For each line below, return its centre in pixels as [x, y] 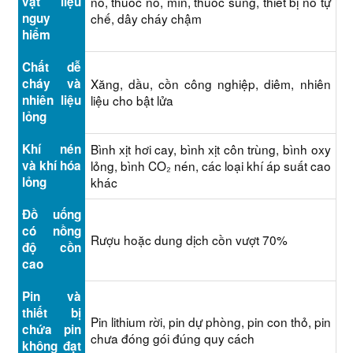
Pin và [51, 296]
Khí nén [51, 149]
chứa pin [51, 329]
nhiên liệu [51, 100]
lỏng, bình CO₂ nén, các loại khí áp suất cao [210, 165]
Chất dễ [51, 67]
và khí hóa [51, 165]
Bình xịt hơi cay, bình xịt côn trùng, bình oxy [210, 149]
